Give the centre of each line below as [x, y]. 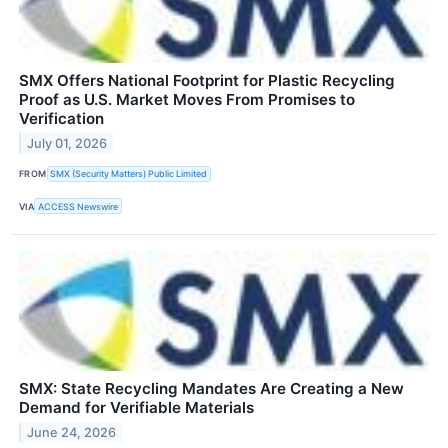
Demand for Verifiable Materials [136, 408]
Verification [61, 118]
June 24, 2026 [72, 433]
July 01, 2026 [67, 143]
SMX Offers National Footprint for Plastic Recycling [207, 80]
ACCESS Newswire [78, 206]
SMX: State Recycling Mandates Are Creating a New [211, 389]
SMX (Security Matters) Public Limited [129, 174]
